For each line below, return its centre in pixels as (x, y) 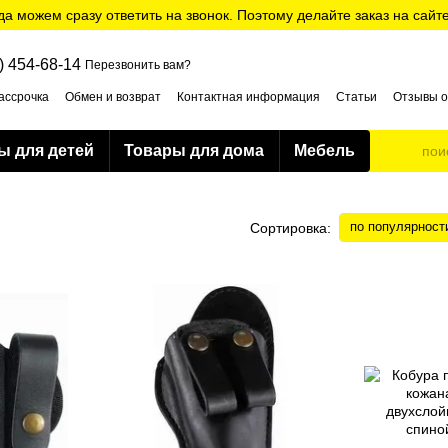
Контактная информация (248, 97)
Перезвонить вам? (138, 65)
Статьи (356, 97)
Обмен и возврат (113, 97)
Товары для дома (194, 150)
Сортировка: (290, 227)
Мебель (324, 150)
